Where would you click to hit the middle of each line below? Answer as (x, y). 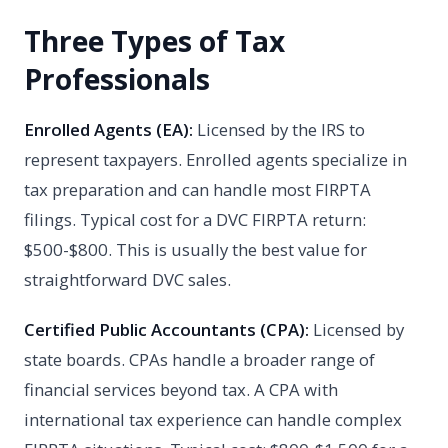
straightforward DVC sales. (127, 279)
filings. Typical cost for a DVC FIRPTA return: (195, 219)
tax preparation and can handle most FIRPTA (197, 189)
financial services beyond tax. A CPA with (181, 389)
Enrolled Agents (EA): (108, 129)
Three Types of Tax (154, 41)
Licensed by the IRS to (279, 129)
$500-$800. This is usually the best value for (195, 249)
